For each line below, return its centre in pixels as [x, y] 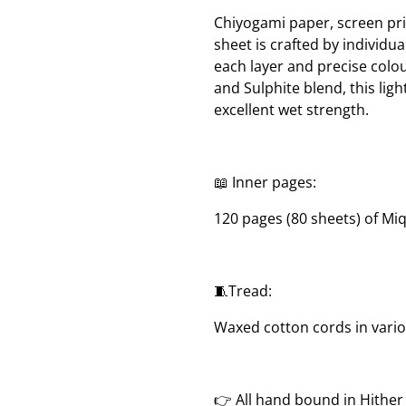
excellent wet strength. [291, 110]
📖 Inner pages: [265, 182]
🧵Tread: [243, 291]
